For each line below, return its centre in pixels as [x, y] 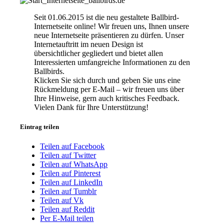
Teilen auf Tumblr [68, 191]
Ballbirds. [49, 71]
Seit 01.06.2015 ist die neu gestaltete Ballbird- [106, 17]
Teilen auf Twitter [68, 155]
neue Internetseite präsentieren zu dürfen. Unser [109, 35]
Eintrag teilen [40, 126]
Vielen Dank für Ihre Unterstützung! [91, 107]
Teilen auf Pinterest [70, 173]
